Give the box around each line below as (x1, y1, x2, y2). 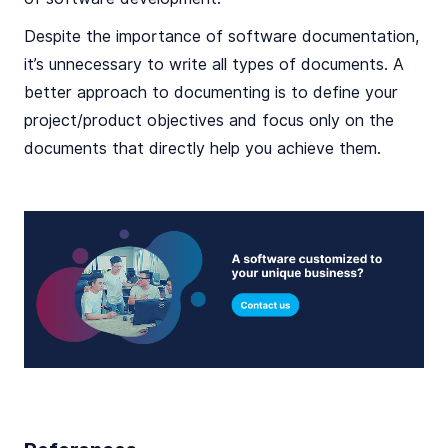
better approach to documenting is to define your (24, 82, 398, 102)
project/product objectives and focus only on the (24, 110, 394, 130)
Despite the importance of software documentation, (24, 26, 419, 46)
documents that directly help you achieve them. (24, 138, 381, 158)
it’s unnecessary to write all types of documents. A (24, 54, 404, 74)
